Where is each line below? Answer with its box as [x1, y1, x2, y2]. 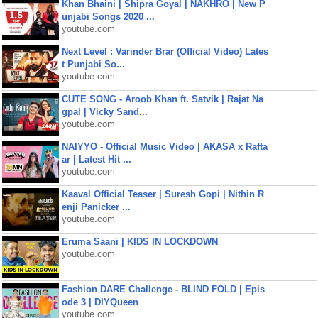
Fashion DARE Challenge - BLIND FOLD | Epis [61, 284, 265, 295]
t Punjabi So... [61, 59, 125, 70]
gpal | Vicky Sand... [61, 106, 148, 117]
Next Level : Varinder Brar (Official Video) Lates [61, 46, 268, 57]
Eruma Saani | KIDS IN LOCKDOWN [61, 236, 218, 247]
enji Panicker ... [61, 202, 131, 212]
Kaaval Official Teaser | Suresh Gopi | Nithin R [61, 189, 264, 199]
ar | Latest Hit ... [61, 154, 131, 165]
